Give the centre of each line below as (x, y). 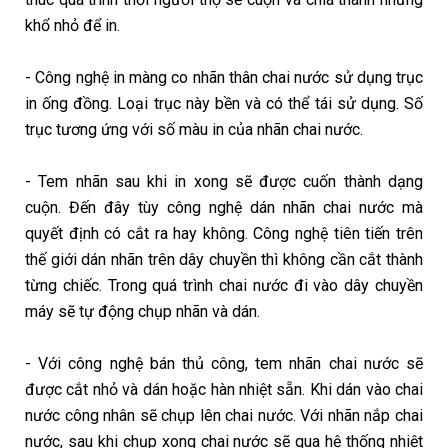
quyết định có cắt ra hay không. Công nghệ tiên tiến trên (224, 234)
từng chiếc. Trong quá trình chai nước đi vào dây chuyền (224, 286)
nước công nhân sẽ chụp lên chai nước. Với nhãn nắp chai (224, 416)
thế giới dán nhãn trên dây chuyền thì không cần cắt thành (224, 260)
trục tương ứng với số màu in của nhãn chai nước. (194, 130)
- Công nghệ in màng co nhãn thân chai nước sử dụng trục (224, 78)
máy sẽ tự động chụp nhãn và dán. (142, 312)
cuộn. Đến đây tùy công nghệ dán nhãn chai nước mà (224, 208)
